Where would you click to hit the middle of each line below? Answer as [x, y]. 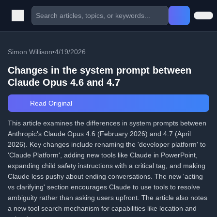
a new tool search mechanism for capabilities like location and [102, 208]
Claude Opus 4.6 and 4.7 [64, 82]
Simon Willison [30, 52]
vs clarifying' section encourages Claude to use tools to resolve [104, 187]
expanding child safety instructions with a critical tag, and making [107, 166]
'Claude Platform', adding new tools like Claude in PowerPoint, [103, 155]
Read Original [50, 103]
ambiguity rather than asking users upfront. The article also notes [108, 198]
